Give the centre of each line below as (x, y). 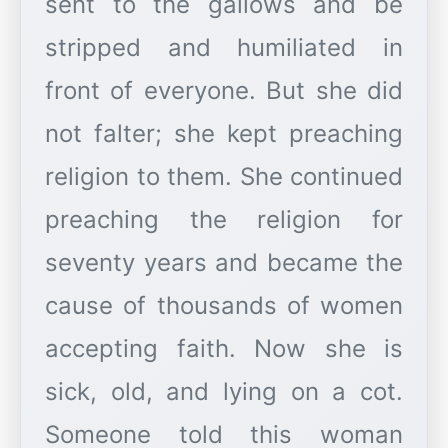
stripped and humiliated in (224, 48)
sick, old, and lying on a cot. (224, 392)
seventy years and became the (224, 263)
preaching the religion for (224, 220)
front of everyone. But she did (224, 91)
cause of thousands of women (224, 306)
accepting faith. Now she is (224, 349)
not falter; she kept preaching (224, 134)
